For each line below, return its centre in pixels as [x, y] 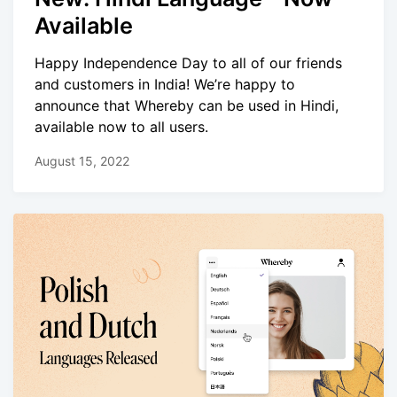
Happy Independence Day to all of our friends [188, 62]
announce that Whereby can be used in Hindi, [187, 105]
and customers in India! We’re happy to [165, 84]
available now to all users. [121, 126]
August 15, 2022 [82, 161]
